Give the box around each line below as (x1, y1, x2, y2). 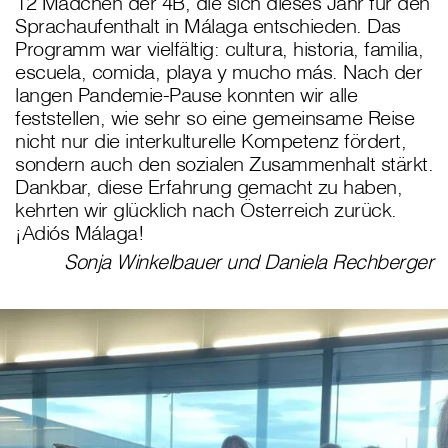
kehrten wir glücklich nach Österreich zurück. (15, 197, 397, 223)
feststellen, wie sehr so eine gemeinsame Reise (15, 105, 414, 131)
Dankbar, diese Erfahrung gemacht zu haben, (15, 174, 402, 200)
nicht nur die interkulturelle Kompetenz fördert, (15, 128, 406, 154)
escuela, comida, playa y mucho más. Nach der (15, 59, 422, 85)
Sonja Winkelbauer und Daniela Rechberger (64, 249, 433, 275)
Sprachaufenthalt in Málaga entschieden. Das (15, 13, 401, 39)
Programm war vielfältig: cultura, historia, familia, (15, 36, 423, 62)
